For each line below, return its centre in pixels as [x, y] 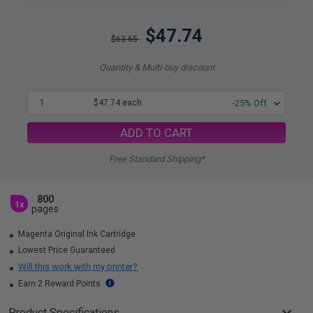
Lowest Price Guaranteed [66, 250]
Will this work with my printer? [78, 267]
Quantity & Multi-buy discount [156, 67]
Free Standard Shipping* [156, 159]
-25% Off [249, 103]
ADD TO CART [156, 132]
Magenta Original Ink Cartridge [76, 234]
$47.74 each [117, 103]
